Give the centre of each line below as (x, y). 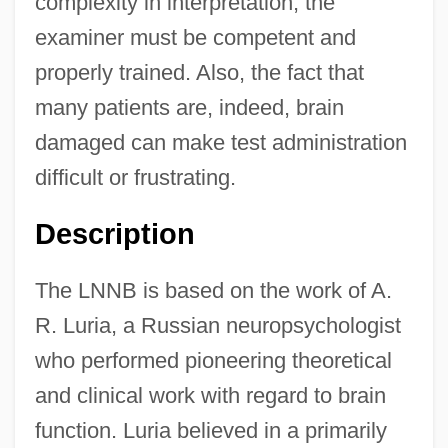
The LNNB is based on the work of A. (213, 290)
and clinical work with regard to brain (210, 395)
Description (114, 233)
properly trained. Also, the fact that (199, 72)
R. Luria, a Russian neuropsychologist (217, 325)
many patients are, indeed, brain (189, 107)
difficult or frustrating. (135, 177)
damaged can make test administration (220, 142)
